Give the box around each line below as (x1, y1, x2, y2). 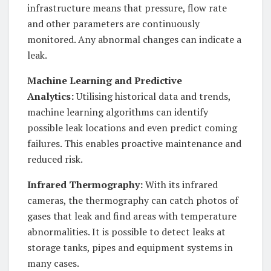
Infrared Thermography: (27, 178, 143, 192)
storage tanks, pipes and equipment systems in (27, 241, 233, 255)
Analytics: (27, 90, 74, 103)
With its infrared (143, 178, 218, 192)
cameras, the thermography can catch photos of (27, 194, 238, 207)
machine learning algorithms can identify (27, 105, 208, 119)
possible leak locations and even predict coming (27, 121, 237, 135)
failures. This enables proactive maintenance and (27, 137, 241, 151)
